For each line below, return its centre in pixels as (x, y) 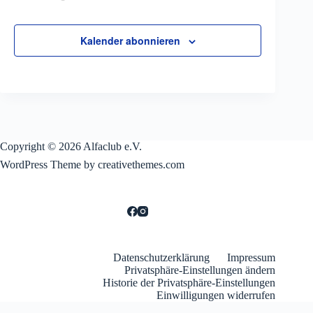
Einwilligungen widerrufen (216, 295)
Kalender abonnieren (130, 41)
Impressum (252, 257)
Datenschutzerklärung (162, 257)
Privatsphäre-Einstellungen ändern (200, 270)
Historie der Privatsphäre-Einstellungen (189, 283)
